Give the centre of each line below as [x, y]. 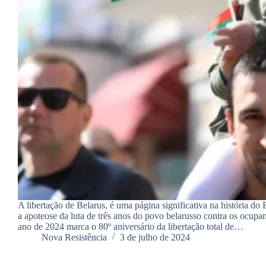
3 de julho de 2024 [155, 237]
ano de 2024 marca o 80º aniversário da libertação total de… [131, 226]
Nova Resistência [74, 237]
